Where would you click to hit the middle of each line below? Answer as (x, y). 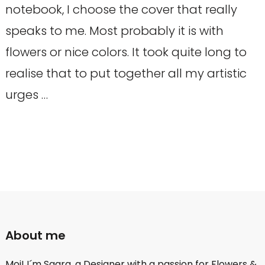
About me (35, 236)
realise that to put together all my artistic (126, 74)
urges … (26, 95)
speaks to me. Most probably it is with (114, 31)
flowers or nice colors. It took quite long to (126, 52)
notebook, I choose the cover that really (121, 10)
